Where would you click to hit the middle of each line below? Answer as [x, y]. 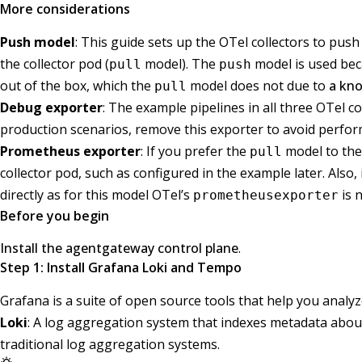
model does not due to [258, 85]
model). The [180, 63]
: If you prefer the [195, 151]
